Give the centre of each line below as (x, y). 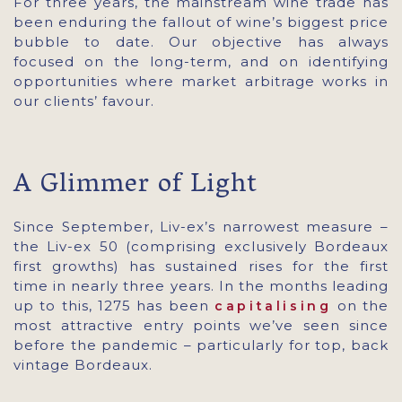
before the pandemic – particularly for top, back (201, 345)
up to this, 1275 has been (114, 306)
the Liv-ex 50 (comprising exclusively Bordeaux (201, 246)
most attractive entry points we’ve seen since (201, 325)
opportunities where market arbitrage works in (201, 81)
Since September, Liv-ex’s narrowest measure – (201, 227)
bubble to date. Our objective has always (201, 42)
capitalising (273, 306)
